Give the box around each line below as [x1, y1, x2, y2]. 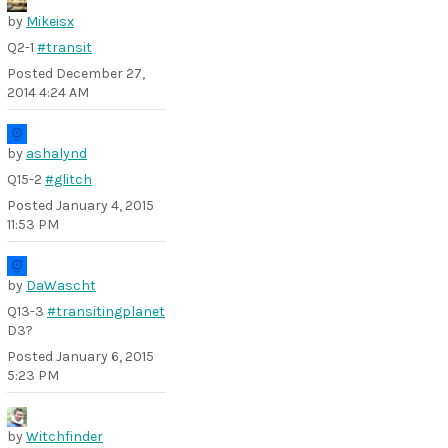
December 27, [56, 65, 145, 82]
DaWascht [26, 277, 96, 294]
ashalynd [26, 145, 87, 162]
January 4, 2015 [56, 197, 154, 214]
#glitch [45, 171, 92, 188]
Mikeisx [26, 13, 74, 30]
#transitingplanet [47, 303, 165, 320]
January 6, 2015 [56, 348, 154, 365]
